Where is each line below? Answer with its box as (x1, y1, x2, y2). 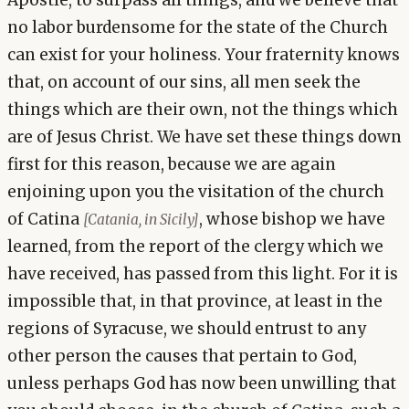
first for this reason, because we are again (7, 154, 336, 175)
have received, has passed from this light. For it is (7, 264, 398, 285)
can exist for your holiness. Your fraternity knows (7, 45, 400, 66)
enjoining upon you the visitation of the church (7, 182, 384, 203)
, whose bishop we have (199, 209, 385, 230)
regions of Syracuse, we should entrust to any (7, 319, 366, 340)
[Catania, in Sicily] (83, 211, 199, 229)
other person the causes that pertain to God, (7, 346, 357, 367)
